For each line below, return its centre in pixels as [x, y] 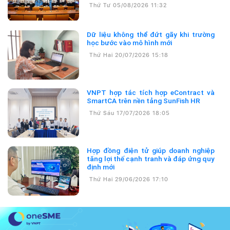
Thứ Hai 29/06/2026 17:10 [129, 180]
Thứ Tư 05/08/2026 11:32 [128, 6]
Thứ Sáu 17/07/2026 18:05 [130, 113]
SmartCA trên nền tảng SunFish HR [144, 101]
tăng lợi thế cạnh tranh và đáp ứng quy [151, 159]
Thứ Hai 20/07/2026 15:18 [129, 55]
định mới [101, 167]
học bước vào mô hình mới [130, 43]
